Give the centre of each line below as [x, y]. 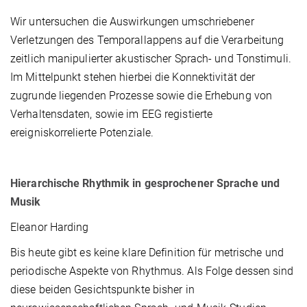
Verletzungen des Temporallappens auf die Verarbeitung [147, 40]
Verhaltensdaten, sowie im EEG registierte [112, 114]
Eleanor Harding [50, 228]
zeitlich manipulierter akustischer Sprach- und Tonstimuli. [151, 59]
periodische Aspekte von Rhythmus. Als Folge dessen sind [152, 271]
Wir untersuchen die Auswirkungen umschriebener [132, 22]
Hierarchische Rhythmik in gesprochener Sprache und [145, 184]
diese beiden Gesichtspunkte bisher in [102, 290]
